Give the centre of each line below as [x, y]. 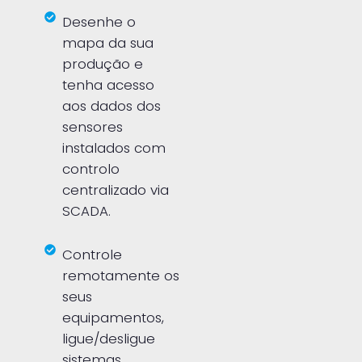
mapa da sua [108, 42]
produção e [103, 63]
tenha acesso [109, 84]
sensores [93, 126]
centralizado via [116, 189]
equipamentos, [114, 317]
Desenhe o [99, 21]
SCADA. [87, 210]
